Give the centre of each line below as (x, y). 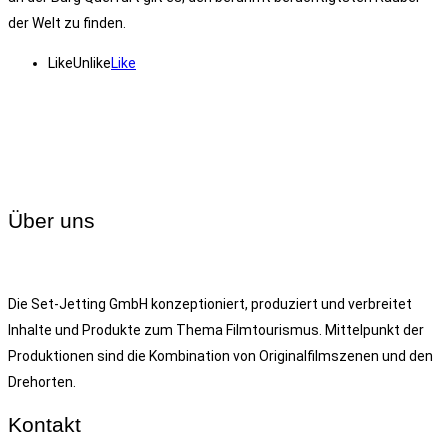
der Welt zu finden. (67, 23)
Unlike (92, 63)
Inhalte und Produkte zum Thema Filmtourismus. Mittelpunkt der (216, 330)
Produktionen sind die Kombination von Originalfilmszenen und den (220, 356)
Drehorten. (42, 382)
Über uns (51, 220)
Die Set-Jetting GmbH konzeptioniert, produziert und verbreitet (210, 304)
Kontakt (44, 425)
